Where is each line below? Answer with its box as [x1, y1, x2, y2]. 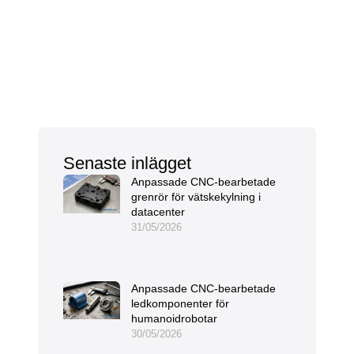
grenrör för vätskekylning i [131, 190, 261, 204]
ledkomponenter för [131, 296, 229, 310]
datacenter [131, 205, 185, 219]
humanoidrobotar [131, 311, 217, 325]
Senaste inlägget [63, 153, 191, 174]
